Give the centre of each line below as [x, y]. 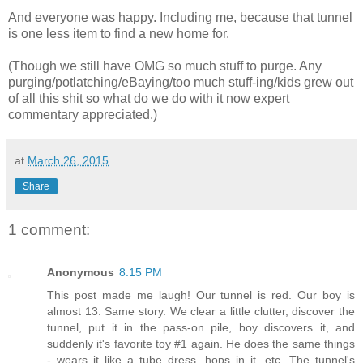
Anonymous [81, 272]
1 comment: [49, 230]
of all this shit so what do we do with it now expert [149, 99]
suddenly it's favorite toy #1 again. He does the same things [201, 343]
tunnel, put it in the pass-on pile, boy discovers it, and [201, 327]
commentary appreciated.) [83, 115]
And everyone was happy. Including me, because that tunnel [180, 18]
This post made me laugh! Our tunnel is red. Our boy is [201, 295]
